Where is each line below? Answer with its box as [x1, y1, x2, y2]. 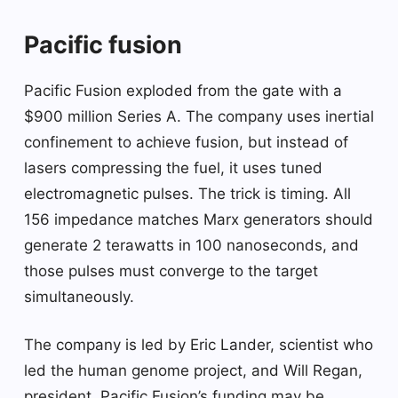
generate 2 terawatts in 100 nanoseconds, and [24, 235, 359, 254]
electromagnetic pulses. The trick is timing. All [24, 184, 351, 203]
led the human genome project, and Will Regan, [24, 361, 362, 379]
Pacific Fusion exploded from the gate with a [24, 81, 342, 99]
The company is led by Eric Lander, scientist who [24, 335, 373, 354]
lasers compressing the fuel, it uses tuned [24, 158, 322, 177]
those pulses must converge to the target [24, 261, 318, 280]
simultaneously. [24, 287, 134, 306]
